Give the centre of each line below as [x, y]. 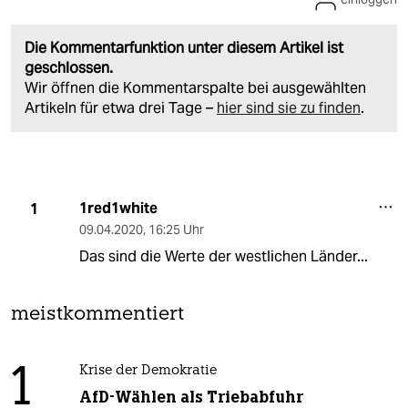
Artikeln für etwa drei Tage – [121, 108]
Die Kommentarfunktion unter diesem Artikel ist [184, 48]
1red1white [118, 209]
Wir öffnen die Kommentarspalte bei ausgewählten [195, 88]
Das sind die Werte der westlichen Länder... [223, 257]
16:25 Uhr [176, 230]
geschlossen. [69, 68]
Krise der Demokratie [148, 372]
